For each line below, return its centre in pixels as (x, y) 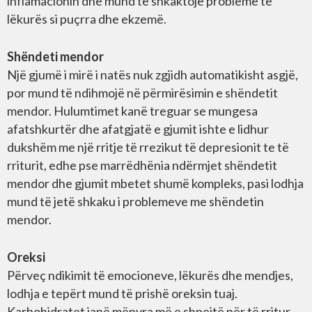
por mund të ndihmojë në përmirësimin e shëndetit (142, 93)
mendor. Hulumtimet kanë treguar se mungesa (132, 111)
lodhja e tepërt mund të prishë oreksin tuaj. (122, 294)
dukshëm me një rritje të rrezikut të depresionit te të (148, 147)
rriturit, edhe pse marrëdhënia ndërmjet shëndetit (142, 165)
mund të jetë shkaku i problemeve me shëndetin (135, 202)
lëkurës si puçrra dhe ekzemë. (87, 19)
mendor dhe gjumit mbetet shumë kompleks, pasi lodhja (155, 184)
